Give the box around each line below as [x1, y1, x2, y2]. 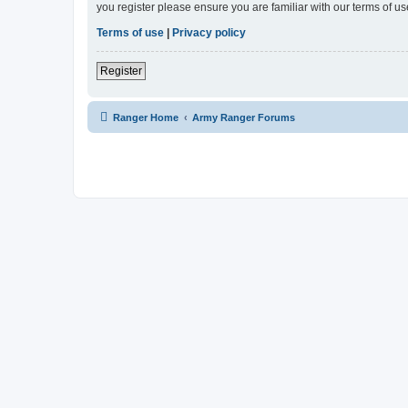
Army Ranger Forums [192, 111, 295, 123]
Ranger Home [113, 111, 178, 123]
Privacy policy [172, 25, 246, 39]
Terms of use [97, 25, 164, 39]
